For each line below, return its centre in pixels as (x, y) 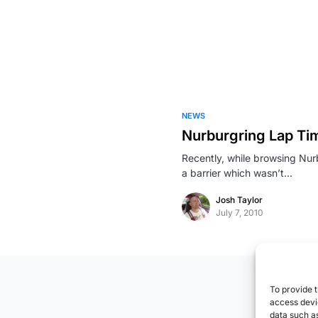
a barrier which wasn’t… (237, 173)
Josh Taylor (239, 200)
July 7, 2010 (240, 213)
